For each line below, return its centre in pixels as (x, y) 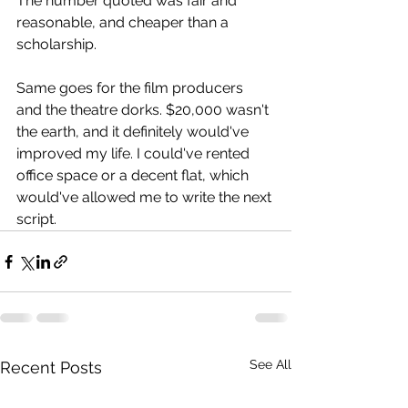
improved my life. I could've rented (135, 153)
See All (270, 364)
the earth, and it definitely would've (134, 132)
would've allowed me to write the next (146, 197)
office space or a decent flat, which (134, 175)
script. (36, 219)
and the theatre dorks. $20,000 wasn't (144, 110)
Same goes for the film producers (132, 88)
